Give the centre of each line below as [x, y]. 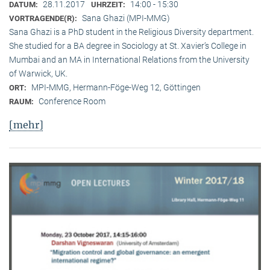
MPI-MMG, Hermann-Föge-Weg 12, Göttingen [116, 87]
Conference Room [72, 101]
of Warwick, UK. [38, 73]
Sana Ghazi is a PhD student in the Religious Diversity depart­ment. [131, 32]
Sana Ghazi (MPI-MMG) [126, 18]
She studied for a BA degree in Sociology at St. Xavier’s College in [128, 46]
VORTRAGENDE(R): [44, 18]
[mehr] [26, 124]
